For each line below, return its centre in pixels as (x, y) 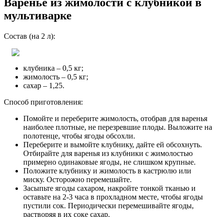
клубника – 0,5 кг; (53, 68)
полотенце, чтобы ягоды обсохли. (79, 136)
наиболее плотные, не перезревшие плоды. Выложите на (118, 127)
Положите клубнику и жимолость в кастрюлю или (107, 170)
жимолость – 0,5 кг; (56, 77)
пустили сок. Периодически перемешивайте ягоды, (108, 205)
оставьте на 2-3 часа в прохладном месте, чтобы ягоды (113, 197)
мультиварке (38, 15)
